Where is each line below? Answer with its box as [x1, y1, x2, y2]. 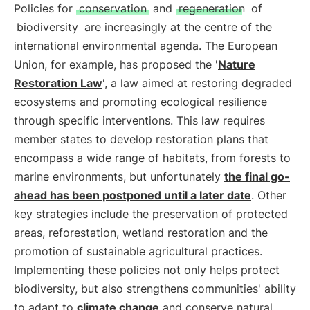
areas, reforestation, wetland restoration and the [14, 226, 268, 239]
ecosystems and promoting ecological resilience [14, 95, 267, 109]
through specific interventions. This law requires [14, 113, 265, 127]
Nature [218, 57, 255, 71]
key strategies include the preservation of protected [14, 207, 288, 221]
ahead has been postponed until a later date [14, 188, 251, 202]
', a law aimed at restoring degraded [102, 76, 292, 90]
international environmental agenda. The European [14, 39, 277, 53]
